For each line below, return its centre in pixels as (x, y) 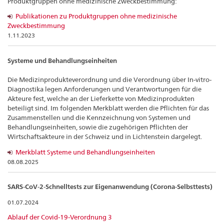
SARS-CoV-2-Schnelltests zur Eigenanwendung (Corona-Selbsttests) (110, 187)
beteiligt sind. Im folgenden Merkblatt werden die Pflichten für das (108, 108)
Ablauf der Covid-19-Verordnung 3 (60, 217)
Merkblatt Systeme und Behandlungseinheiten (85, 152)
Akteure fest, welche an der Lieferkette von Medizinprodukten (101, 99)
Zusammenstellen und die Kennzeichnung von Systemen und (99, 118)
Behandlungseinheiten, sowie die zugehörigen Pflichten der (98, 127)
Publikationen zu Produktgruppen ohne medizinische (96, 16)
